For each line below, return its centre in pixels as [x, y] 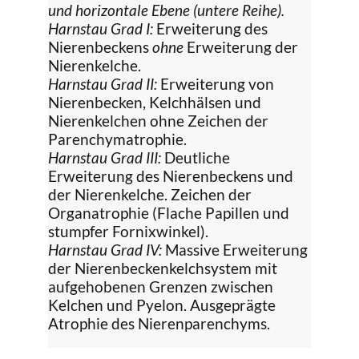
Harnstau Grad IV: [105, 249]
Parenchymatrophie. [117, 139]
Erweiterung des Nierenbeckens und [171, 175]
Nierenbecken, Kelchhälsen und [155, 102]
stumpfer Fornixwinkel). [128, 231]
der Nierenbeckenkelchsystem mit [163, 268]
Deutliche [196, 157]
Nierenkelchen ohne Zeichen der [158, 120]
